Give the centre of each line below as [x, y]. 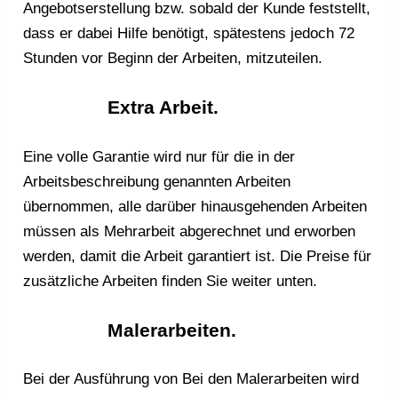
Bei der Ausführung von [101, 379]
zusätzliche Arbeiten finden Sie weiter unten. [171, 281]
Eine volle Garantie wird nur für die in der [159, 156]
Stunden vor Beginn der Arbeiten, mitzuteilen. [173, 58]
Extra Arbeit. [163, 107]
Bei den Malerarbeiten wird [271, 379]
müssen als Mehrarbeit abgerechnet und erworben [190, 231]
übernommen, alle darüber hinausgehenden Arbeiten [195, 206]
